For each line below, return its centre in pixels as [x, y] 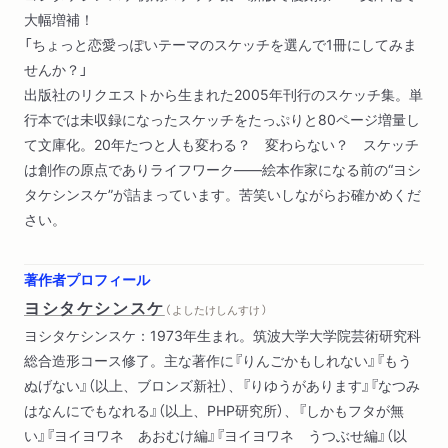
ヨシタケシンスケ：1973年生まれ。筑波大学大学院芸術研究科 [222, 335]
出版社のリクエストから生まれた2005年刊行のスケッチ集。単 [223, 94]
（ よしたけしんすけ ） [215, 310]
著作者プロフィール [87, 279]
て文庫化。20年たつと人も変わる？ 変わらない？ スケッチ [221, 144]
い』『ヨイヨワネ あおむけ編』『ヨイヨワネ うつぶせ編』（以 [215, 435]
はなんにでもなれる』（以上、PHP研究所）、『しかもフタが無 [214, 410]
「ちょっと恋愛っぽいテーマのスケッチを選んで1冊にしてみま [220, 44]
